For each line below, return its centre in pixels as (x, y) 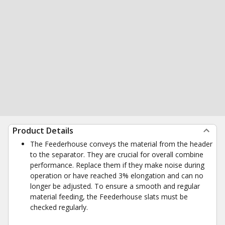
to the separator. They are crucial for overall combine (117, 154)
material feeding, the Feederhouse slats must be (109, 197)
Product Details (43, 131)
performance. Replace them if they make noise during (117, 165)
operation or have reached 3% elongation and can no (117, 176)
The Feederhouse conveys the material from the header (121, 144)
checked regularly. (59, 207)
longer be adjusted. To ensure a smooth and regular (115, 186)
